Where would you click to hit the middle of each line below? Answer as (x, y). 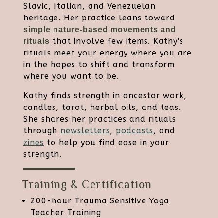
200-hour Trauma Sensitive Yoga (100, 201)
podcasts (135, 131)
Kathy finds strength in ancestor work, (105, 96)
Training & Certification (87, 184)
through (42, 131)
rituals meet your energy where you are (108, 53)
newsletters (85, 131)
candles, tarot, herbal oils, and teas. (102, 108)
